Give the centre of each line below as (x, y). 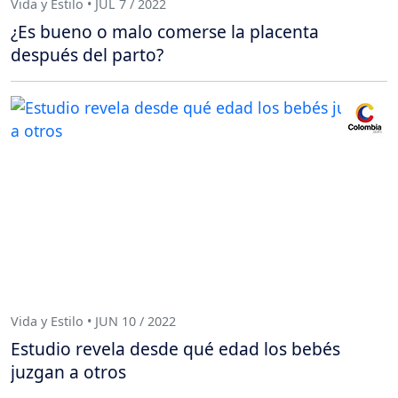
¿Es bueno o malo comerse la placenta (165, 32)
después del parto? (87, 55)
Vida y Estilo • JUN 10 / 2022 (93, 321)
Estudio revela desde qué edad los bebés (175, 349)
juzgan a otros (68, 372)
